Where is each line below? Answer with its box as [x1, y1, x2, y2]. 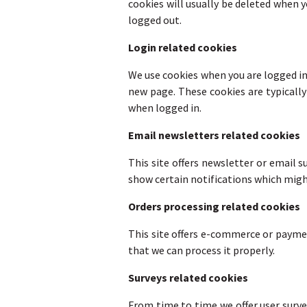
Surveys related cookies [128, 271, 248, 285]
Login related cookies [128, 40, 237, 55]
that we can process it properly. [128, 243, 275, 258]
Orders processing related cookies [128, 199, 300, 214]
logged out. [128, 13, 182, 27]
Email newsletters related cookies [128, 128, 300, 143]
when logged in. [128, 101, 201, 115]
